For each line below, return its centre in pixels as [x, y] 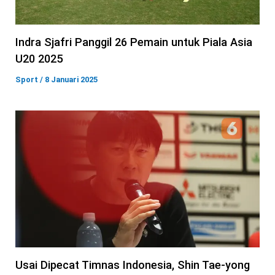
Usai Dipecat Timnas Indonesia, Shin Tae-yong [133, 265]
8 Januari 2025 [71, 79]
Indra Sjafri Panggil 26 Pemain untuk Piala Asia [134, 42]
